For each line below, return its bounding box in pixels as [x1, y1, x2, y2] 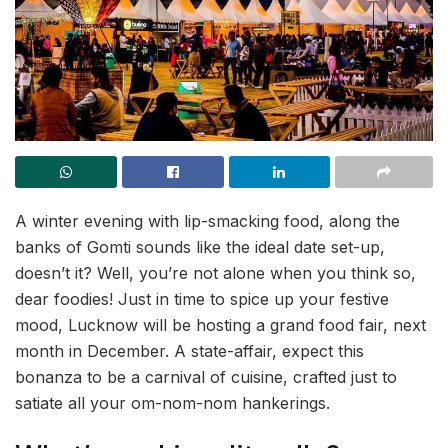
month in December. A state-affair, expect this [15, 340, 364, 361]
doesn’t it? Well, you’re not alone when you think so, [15, 262, 416, 283]
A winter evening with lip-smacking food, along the [15, 210, 400, 231]
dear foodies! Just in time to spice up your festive [15, 288, 389, 309]
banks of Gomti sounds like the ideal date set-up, [15, 236, 385, 257]
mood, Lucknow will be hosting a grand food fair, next [15, 314, 426, 335]
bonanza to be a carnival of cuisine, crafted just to [15, 366, 397, 387]
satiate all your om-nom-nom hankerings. [15, 392, 330, 413]
